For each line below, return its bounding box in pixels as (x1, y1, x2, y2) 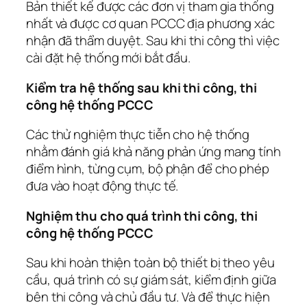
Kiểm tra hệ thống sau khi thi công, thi (26, 78, 258, 97)
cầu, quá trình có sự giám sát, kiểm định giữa (26, 271, 276, 289)
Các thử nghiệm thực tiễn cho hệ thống (26, 125, 250, 144)
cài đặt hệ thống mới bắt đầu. (26, 49, 191, 67)
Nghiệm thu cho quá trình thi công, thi (26, 206, 258, 225)
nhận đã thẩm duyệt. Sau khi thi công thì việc (26, 32, 280, 50)
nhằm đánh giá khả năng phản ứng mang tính (26, 143, 281, 161)
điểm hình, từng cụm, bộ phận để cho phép (26, 160, 269, 178)
